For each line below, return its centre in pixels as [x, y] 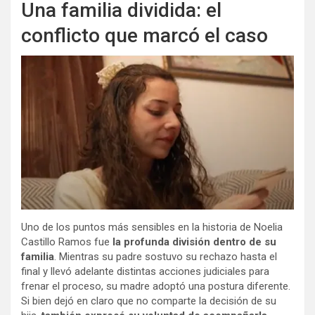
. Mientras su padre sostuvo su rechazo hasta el [166, 256]
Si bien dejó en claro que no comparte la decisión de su [149, 301]
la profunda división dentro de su [193, 242]
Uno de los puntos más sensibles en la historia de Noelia [152, 227]
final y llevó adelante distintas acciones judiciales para [145, 271]
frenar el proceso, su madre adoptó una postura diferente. [156, 286]
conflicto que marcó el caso [144, 36]
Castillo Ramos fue [65, 242]
